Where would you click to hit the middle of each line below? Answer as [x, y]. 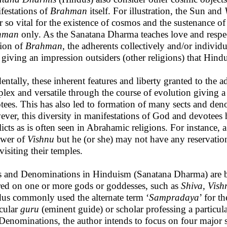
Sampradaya [174, 197]
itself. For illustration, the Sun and [156, 11]
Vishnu [41, 139]
